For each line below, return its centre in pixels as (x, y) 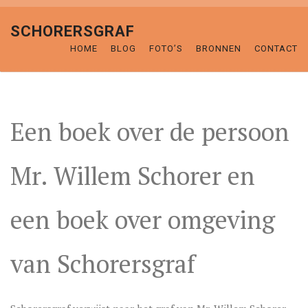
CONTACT (276, 48)
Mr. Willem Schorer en (133, 176)
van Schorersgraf (103, 264)
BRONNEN (219, 48)
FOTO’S (166, 48)
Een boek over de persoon (150, 132)
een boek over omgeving (143, 220)
